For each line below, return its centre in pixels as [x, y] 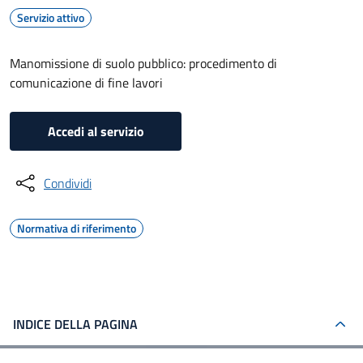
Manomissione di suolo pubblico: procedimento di [143, 63]
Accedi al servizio [96, 131]
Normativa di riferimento [77, 228]
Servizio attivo [51, 17]
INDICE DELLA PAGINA [75, 324]
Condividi [68, 183]
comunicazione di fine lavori [86, 83]
